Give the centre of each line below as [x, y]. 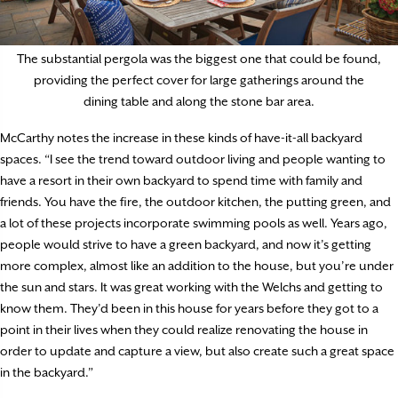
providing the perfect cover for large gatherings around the [199, 80]
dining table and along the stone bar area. [199, 101]
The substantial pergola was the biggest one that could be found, [199, 58]
